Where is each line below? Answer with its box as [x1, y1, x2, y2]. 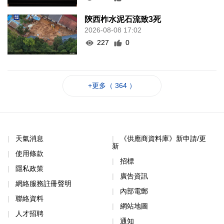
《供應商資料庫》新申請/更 [120, 134, 206, 143]
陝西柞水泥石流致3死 [84, 15, 161, 24]
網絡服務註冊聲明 [15, 179, 71, 188]
